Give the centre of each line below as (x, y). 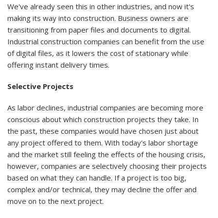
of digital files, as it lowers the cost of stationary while (98, 53)
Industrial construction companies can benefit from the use (106, 41)
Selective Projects (40, 86)
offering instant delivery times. (58, 64)
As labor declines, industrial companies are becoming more (105, 107)
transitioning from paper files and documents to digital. (99, 29)
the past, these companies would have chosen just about (103, 131)
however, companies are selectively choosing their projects (107, 166)
